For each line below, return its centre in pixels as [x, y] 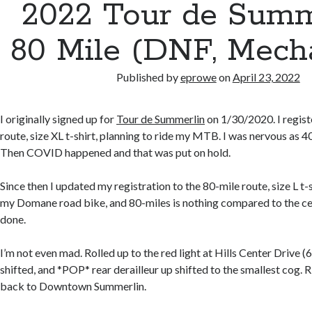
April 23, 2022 [266, 77]
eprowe [198, 77]
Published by [148, 77]
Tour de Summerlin [161, 119]
